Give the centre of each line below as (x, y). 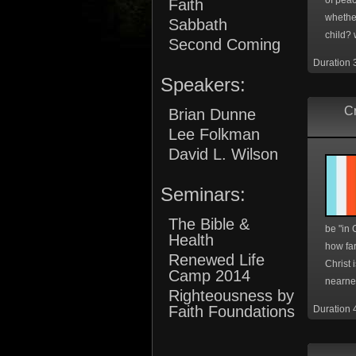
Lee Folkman (214, 134)
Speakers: (203, 85)
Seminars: (203, 194)
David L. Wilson (223, 154)
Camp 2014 (209, 276)
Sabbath (198, 25)
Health (191, 240)
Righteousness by (231, 296)
